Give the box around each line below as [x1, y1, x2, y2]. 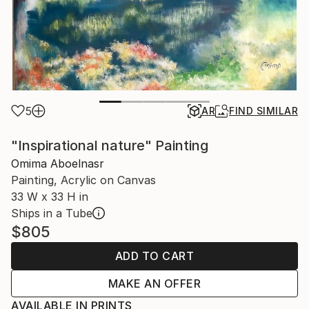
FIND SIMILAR [229, 104, 298, 117]
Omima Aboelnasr [11, 156, 104, 170]
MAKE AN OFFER [108, 276, 201, 290]
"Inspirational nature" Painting [11, 137, 208, 154]
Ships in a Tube [11, 206, 92, 220]
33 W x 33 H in [11, 189, 88, 203]
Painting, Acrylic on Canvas [11, 172, 156, 187]
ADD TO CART [114, 248, 195, 263]
